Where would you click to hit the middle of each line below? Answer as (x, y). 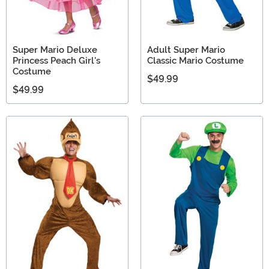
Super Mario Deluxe (55, 50)
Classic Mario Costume (195, 60)
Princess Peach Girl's (56, 60)
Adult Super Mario (186, 50)
